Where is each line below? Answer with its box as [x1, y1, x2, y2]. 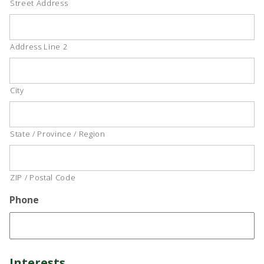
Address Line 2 [10, 41, 68, 52]
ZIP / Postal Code [10, 171, 76, 183]
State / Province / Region [10, 128, 105, 139]
